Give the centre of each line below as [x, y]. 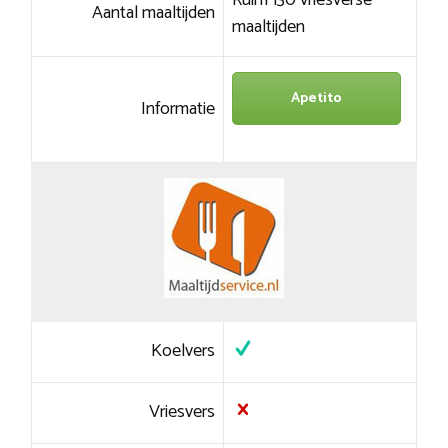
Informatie [178, 109]
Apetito [316, 99]
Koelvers [183, 351]
